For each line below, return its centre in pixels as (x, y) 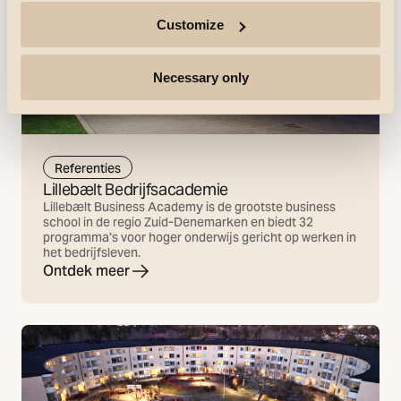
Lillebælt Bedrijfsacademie (136, 190)
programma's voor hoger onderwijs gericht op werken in (200, 238)
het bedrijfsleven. (92, 253)
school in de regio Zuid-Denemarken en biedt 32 (178, 222)
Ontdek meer (86, 271)
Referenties (88, 168)
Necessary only (200, 77)
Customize (191, 25)
